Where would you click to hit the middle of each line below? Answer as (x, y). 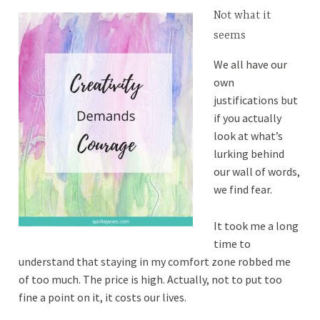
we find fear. (244, 190)
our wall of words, (256, 172)
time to (232, 243)
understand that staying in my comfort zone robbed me (155, 261)
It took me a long (256, 225)
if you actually (247, 118)
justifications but (255, 100)
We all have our (250, 65)
